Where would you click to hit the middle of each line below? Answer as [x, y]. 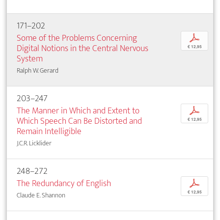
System [30, 59]
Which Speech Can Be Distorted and [79, 121]
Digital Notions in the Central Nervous [82, 49]
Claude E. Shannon [41, 195]
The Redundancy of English [64, 184]
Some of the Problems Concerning [77, 38]
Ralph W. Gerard [38, 71]
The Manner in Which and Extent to [78, 111]
